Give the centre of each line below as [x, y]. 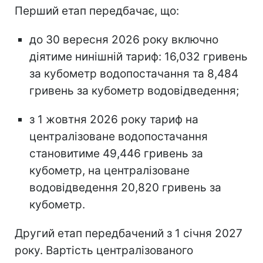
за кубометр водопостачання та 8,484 [134, 73]
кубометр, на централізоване [109, 170]
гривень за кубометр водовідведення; [134, 90]
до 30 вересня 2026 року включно [124, 39]
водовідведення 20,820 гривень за [125, 187]
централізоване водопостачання [119, 136]
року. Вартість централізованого [104, 250]
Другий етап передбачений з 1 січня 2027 [129, 233]
